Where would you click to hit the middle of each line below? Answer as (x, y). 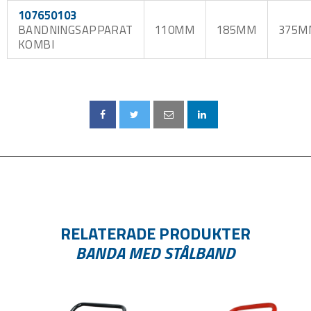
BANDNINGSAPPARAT (76, 29)
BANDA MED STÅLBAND (155, 252)
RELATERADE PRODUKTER (155, 233)
